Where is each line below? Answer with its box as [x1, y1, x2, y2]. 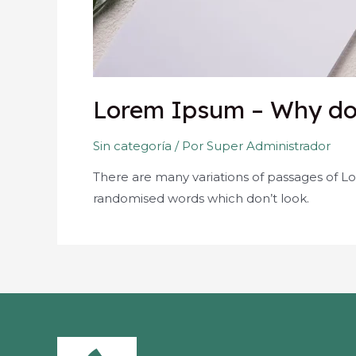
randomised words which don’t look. [93, 191, 309, 207]
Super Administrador [207, 138, 331, 154]
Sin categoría [93, 138, 172, 154]
